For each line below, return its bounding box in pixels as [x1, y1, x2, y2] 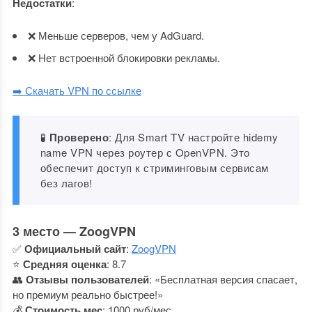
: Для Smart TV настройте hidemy [109, 130, 279, 144]
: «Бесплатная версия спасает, [148, 272, 297, 286]
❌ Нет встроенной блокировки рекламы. [27, 50, 220, 65]
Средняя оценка [22, 256, 107, 272]
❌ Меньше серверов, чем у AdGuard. [27, 28, 204, 42]
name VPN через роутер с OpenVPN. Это [40, 145, 250, 159]
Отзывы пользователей [25, 272, 149, 287]
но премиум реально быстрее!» [12, 287, 163, 302]
